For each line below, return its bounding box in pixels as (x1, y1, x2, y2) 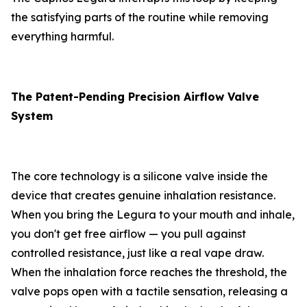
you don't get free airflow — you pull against (11, 227, 246, 241)
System (11, 109, 53, 123)
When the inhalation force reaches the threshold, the (11, 265, 287, 280)
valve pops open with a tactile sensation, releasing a (11, 284, 288, 299)
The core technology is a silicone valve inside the (11, 169, 268, 184)
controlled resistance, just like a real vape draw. (11, 246, 264, 260)
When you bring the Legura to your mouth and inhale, (11, 208, 295, 222)
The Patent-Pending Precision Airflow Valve (11, 90, 259, 104)
